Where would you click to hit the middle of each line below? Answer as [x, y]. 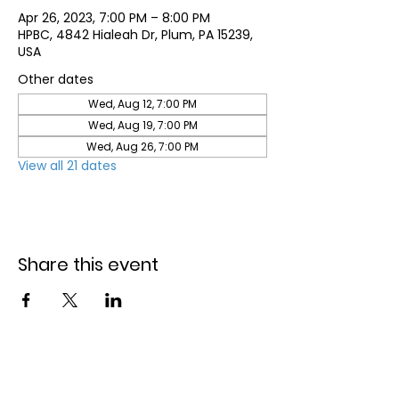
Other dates [56, 79]
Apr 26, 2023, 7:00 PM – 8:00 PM [114, 18]
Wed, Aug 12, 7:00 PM [142, 104]
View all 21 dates [67, 166]
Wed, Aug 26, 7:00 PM [142, 147]
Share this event [88, 265]
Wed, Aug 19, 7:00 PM [142, 125]
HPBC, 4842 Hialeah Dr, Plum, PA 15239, [135, 35]
